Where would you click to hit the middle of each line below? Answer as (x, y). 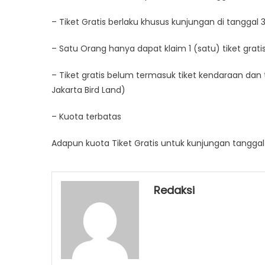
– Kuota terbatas (86, 116)
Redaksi (174, 190)
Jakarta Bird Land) (88, 90)
